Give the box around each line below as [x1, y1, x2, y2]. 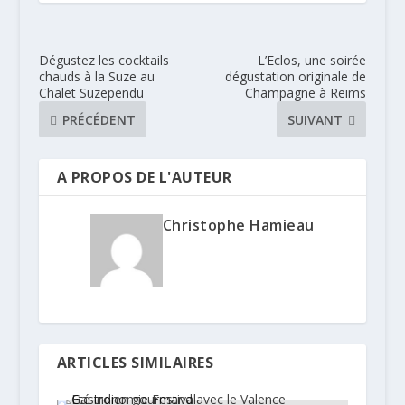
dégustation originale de [225, 68, 367, 86]
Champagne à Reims [245, 84, 367, 102]
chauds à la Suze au [38, 68, 155, 86]
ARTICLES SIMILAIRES [56, 353, 214, 373]
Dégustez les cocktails [38, 52, 169, 70]
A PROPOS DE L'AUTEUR [56, 167, 232, 188]
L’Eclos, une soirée [258, 52, 367, 70]
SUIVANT [287, 110, 344, 128]
